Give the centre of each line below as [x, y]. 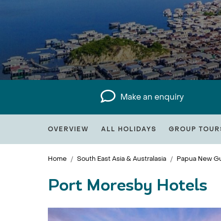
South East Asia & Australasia [122, 159]
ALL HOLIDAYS [129, 129]
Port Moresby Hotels [128, 186]
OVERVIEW [68, 129]
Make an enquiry [152, 97]
